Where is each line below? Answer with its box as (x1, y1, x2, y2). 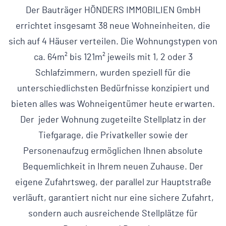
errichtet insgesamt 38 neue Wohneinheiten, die (16, 22, 210, 31)
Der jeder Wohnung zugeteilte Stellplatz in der (20, 116, 206, 125)
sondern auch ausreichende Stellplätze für (28, 209, 198, 218)
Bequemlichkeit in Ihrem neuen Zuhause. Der (23, 162, 203, 172)
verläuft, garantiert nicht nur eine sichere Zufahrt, (12, 194, 214, 203)
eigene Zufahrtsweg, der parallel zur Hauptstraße (15, 178, 211, 187)
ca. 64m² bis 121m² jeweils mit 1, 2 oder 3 (33, 53, 193, 62)
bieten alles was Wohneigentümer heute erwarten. (11, 100, 215, 109)
